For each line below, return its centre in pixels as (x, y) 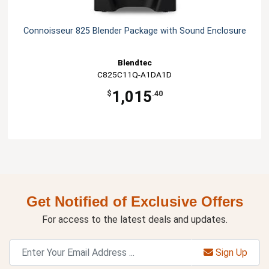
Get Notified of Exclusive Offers (134, 202)
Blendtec (134, 63)
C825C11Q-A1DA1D (134, 75)
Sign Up (230, 252)
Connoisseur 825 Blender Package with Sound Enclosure (134, 31)
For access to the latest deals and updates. (134, 220)
